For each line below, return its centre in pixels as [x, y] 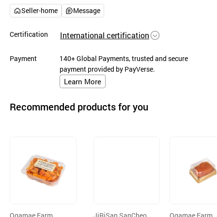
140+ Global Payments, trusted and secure [124, 58]
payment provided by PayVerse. [107, 69]
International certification [105, 35]
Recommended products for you [79, 107]
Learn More [83, 81]
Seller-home [39, 10]
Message [87, 10]
